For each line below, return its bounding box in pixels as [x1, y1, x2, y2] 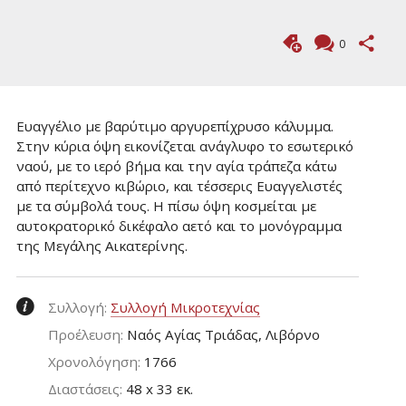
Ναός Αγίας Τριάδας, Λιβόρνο [126, 325, 320, 344]
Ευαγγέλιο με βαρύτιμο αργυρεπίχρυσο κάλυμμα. [16, 116, 334, 135]
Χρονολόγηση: [47, 353, 144, 372]
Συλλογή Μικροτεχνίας [110, 298, 260, 317]
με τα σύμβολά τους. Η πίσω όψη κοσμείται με [16, 196, 317, 215]
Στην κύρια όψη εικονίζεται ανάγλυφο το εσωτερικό [16, 136, 354, 155]
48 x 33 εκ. [125, 380, 193, 399]
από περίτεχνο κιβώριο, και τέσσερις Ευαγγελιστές [16, 176, 343, 195]
